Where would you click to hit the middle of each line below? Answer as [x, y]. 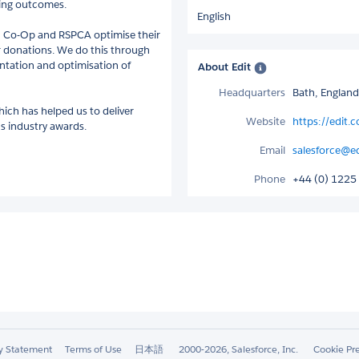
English [214, 16]
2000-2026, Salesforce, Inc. [238, 349]
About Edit [226, 67]
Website [266, 121]
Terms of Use [93, 349]
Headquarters [252, 92]
